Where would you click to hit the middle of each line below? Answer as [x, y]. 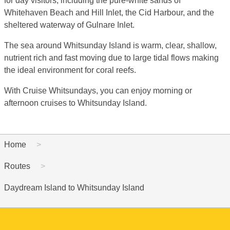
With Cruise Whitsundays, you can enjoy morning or [98, 90]
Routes [17, 166]
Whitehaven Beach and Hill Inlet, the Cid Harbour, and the [109, 12]
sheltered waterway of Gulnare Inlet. [69, 25]
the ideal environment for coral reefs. [70, 70]
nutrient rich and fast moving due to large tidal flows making [111, 57]
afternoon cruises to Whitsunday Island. [75, 103]
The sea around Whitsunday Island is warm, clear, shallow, [110, 45]
